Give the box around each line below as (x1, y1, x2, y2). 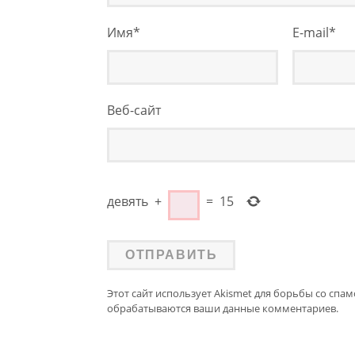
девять (107, 192, 148, 210)
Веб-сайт (107, 101, 161, 119)
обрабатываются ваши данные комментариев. (107, 300, 338, 315)
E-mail (292, 23, 329, 41)
